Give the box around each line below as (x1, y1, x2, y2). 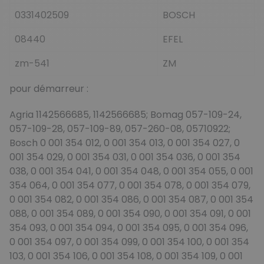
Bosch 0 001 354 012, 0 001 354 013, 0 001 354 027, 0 (9, 136, 240, 150)
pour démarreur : (9, 81, 91, 95)
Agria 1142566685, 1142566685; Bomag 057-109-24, (9, 107, 242, 121)
